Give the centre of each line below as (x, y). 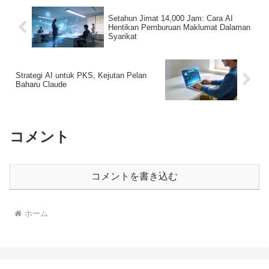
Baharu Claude (41, 84)
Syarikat (122, 36)
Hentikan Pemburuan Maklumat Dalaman (179, 27)
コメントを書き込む (134, 176)
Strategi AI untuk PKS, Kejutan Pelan (81, 75)
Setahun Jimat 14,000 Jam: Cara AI (170, 18)
